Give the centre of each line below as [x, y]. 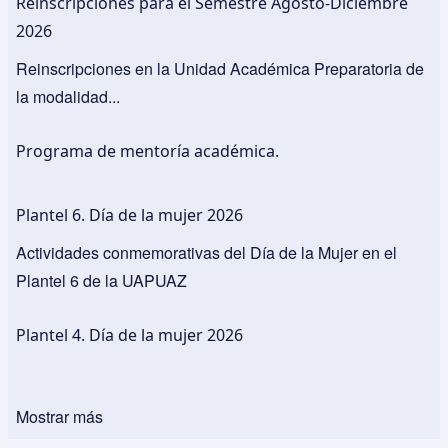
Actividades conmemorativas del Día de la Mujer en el [206, 252]
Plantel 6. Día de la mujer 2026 [129, 214]
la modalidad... [68, 96]
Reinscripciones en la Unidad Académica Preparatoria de [220, 68]
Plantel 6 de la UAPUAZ [101, 280]
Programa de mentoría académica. [147, 150]
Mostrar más [59, 416]
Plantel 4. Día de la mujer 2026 [129, 334]
